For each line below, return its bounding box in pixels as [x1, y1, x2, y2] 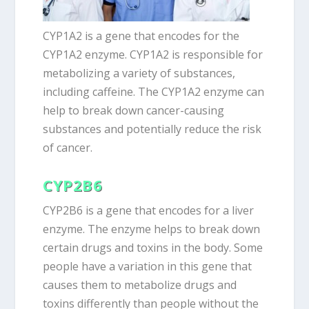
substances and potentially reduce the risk [43, 121, 262, 137]
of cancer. [43, 139, 93, 155]
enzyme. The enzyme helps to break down [43, 221, 261, 237]
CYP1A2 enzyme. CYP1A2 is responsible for [43, 46, 263, 62]
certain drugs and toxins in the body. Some [43, 239, 263, 255]
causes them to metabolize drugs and [43, 277, 237, 292]
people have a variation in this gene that [43, 258, 252, 274]
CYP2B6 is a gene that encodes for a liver [43, 202, 255, 218]
